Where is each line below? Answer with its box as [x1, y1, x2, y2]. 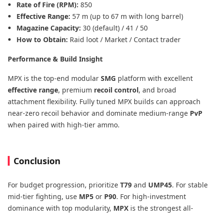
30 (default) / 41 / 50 [83, 23, 148, 33]
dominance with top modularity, [8, 203, 113, 213]
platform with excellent [116, 74, 193, 83]
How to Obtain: [16, 35, 70, 45]
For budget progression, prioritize [8, 180, 120, 190]
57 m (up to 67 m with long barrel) [72, 12, 183, 21]
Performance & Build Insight [8, 54, 103, 64]
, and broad [139, 85, 176, 95]
